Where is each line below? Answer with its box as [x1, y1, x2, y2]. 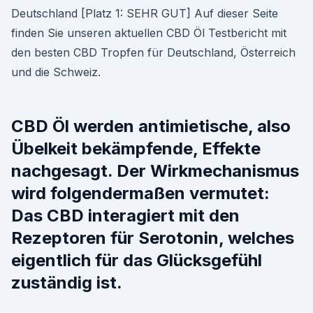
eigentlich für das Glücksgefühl [11, 250, 262, 270]
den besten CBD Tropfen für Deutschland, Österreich [11, 45, 296, 59]
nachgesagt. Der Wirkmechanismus [11, 161, 299, 181]
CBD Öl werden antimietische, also [11, 116, 291, 136]
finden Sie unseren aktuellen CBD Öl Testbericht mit [11, 26, 286, 40]
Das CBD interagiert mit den [11, 205, 240, 226]
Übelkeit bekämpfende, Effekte [11, 138, 261, 159]
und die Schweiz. [11, 65, 101, 79]
